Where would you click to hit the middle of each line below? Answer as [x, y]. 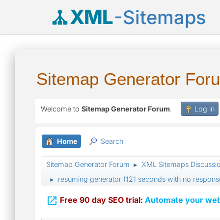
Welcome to [61, 109]
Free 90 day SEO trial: [102, 200]
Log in [205, 109]
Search [112, 141]
